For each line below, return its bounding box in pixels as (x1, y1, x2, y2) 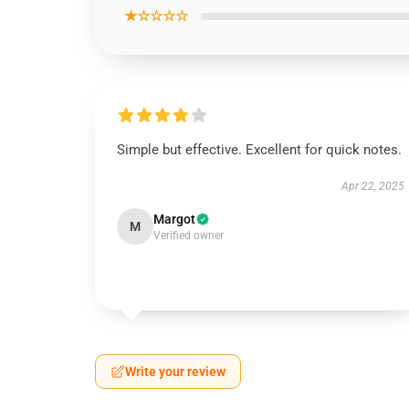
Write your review (125, 364, 225, 379)
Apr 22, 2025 (341, 180, 404, 193)
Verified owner (153, 229, 224, 242)
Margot (153, 212, 195, 226)
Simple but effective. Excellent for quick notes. (117, 142, 402, 158)
